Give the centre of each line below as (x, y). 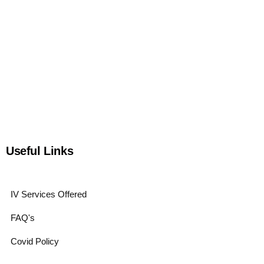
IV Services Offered (49, 194)
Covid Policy (35, 241)
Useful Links (40, 151)
